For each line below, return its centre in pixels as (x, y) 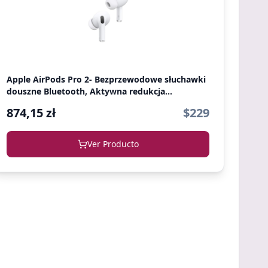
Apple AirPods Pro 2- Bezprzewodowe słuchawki (106, 79)
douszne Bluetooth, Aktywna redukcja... (90, 91)
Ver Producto (113, 144)
